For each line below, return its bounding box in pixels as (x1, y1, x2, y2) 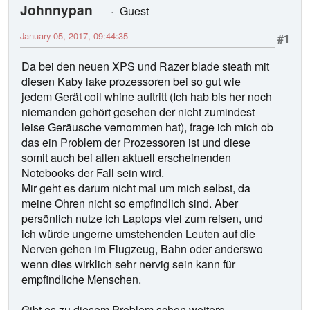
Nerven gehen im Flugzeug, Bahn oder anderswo (21, 241, 263, 257)
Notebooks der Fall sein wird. (21, 165, 164, 181)
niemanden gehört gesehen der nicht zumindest (21, 104, 255, 120)
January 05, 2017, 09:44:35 (20, 29, 128, 43)
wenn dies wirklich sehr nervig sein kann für (21, 256, 235, 273)
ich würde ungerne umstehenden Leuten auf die (21, 226, 255, 242)
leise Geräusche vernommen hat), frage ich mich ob (21, 119, 273, 136)
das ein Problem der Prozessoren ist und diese (21, 134, 250, 151)
